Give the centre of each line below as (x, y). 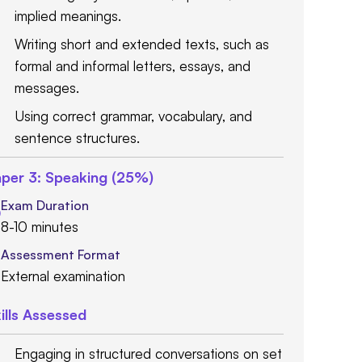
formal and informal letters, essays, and (133, 66)
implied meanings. (68, 16)
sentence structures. (77, 138)
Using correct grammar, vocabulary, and (133, 116)
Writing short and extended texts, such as (142, 44)
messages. (47, 88)
